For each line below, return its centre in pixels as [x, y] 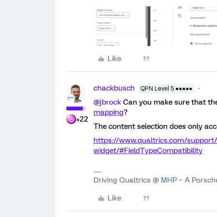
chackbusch [114, 88]
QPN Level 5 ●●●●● [166, 88]
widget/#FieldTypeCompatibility [148, 150]
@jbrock [107, 102]
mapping [108, 112]
